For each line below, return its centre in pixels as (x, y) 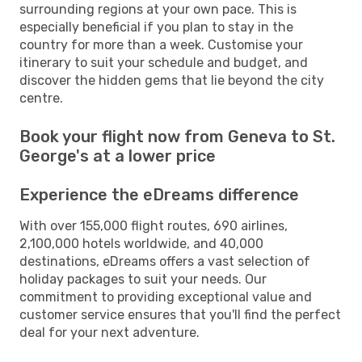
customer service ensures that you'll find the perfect (180, 314)
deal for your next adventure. (109, 332)
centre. (41, 98)
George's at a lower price (118, 156)
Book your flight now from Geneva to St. (177, 136)
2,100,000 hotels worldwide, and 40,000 (141, 243)
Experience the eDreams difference (159, 194)
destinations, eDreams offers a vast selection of (165, 261)
